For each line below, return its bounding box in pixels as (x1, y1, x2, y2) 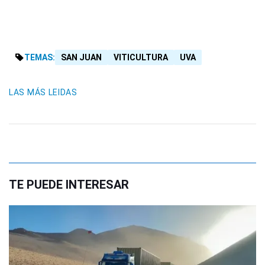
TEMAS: (24, 53, 55, 63)
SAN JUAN (61, 53, 102, 63)
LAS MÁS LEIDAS (9, 88, 77, 98)
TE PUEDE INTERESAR (9, 177, 129, 192)
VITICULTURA (114, 53, 168, 63)
